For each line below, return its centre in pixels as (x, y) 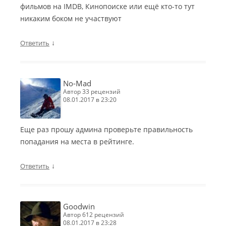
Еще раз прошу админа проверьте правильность (106, 130)
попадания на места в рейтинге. (77, 142)
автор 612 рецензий (96, 215)
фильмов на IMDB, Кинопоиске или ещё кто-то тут (107, 7)
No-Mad (77, 83)
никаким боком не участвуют (71, 19)
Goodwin (79, 207)
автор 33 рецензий (94, 92)
